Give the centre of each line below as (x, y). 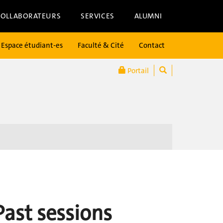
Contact (152, 45)
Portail (137, 71)
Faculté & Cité (101, 45)
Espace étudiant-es (32, 45)
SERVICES (98, 16)
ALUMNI (148, 16)
